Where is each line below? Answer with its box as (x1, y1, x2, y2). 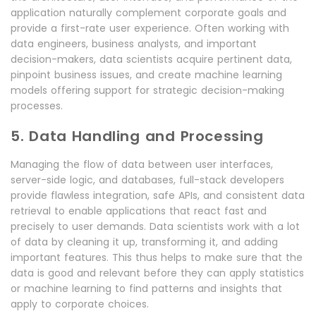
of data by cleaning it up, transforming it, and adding (11, 235, 278, 250)
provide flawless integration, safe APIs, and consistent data (11, 188, 305, 203)
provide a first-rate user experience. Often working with (11, 21, 289, 36)
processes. (11, 99, 63, 114)
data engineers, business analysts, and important (11, 37, 257, 51)
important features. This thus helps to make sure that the (11, 250, 303, 265)
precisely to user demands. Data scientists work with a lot (11, 219, 300, 234)
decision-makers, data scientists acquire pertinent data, (11, 52, 292, 67)
